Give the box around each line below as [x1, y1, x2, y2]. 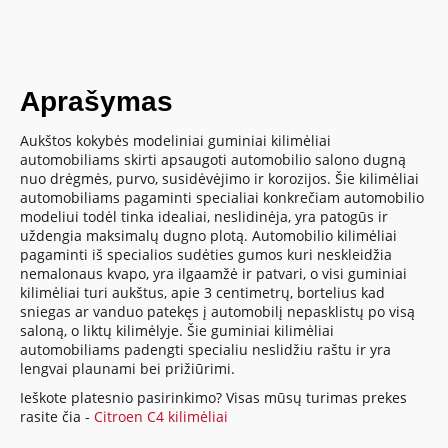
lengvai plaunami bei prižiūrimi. [20, 358, 236, 378]
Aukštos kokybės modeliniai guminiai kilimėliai [20, 130, 332, 150]
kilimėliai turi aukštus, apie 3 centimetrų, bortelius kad [20, 282, 386, 302]
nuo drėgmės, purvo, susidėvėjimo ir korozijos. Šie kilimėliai [20, 168, 420, 188]
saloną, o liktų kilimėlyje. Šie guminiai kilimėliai [20, 320, 335, 340]
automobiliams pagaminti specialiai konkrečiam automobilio [20, 187, 425, 207]
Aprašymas [20, 85, 174, 117]
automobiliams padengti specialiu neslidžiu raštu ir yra [20, 339, 392, 359]
